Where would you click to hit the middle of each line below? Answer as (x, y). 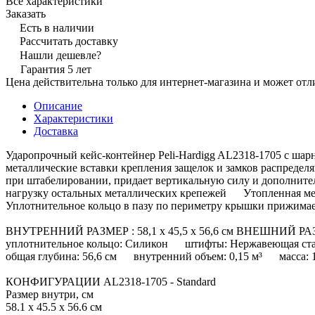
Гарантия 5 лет (56, 69)
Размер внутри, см (50, 294)
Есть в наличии (57, 27)
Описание (58, 105)
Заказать (26, 13)
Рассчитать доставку (69, 41)
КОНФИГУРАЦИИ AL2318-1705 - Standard (111, 281)
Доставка (56, 131)
